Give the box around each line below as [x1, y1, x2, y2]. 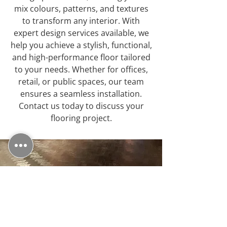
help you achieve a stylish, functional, [10, 40, 152, 51]
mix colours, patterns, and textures [14, 3, 148, 14]
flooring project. [50, 112, 112, 124]
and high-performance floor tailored [12, 52, 150, 63]
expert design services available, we [13, 27, 149, 39]
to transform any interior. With [22, 15, 140, 26]
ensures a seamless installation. [20, 88, 142, 99]
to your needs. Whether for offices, [14, 64, 148, 75]
